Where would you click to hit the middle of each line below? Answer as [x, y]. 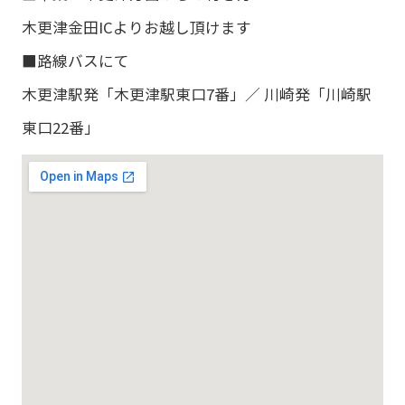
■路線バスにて [75, 61]
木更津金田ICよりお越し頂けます [136, 28]
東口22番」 [60, 128]
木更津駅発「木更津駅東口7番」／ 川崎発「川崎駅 [196, 94]
